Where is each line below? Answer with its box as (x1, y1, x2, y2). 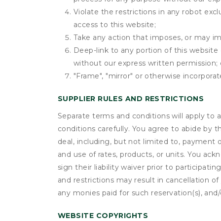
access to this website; (74, 20, 156, 29)
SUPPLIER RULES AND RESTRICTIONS (58, 94, 204, 103)
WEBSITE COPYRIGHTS (58, 211, 148, 220)
